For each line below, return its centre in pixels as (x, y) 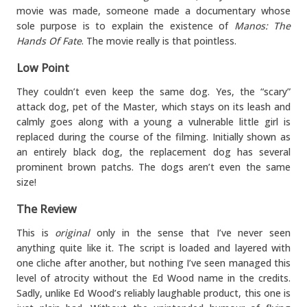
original (73, 233)
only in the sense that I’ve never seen (191, 233)
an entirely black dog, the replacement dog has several (153, 152)
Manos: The (262, 26)
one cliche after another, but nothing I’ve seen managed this (153, 263)
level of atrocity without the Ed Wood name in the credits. (153, 278)
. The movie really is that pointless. (159, 41)
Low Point (43, 68)
